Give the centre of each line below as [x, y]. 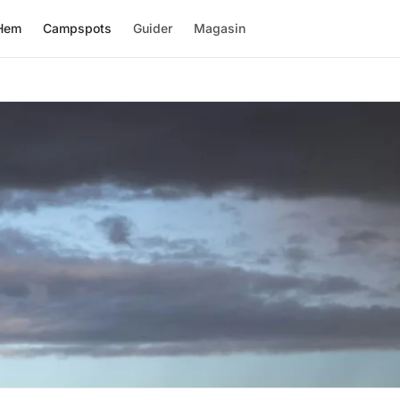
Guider [153, 28]
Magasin [220, 28]
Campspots [78, 28]
